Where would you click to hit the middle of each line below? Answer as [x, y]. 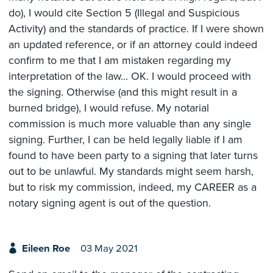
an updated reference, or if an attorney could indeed [133, 44]
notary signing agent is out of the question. [110, 203]
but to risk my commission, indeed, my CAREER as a [133, 187]
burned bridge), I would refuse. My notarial [109, 108]
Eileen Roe [46, 248]
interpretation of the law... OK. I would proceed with [130, 76]
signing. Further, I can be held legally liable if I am [126, 139]
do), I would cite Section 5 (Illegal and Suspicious [124, 12]
